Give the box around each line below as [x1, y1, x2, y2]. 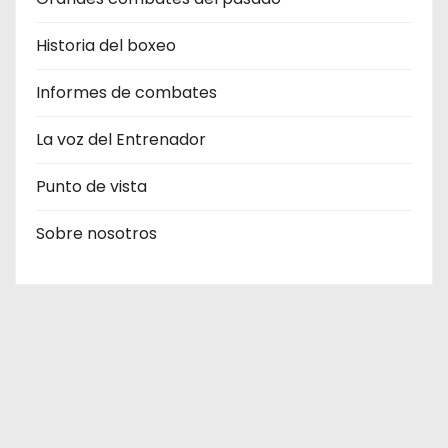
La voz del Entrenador [36, 128, 206, 151]
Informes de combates [36, 81, 217, 104]
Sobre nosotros [36, 222, 157, 245]
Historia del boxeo [36, 34, 176, 57]
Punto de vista [36, 175, 147, 198]
